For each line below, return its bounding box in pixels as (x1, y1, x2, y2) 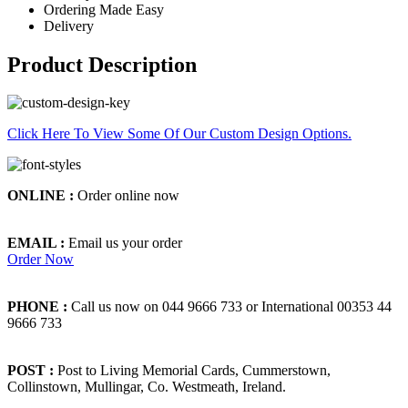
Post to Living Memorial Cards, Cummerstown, (57, 362, 331, 379)
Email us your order (68, 235, 182, 251)
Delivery (44, 17, 94, 34)
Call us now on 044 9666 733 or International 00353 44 (71, 299, 392, 315)
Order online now (77, 188, 179, 204)
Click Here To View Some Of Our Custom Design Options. (7, 126, 352, 142)
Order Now (7, 251, 74, 268)
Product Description (7, 52, 197, 76)
